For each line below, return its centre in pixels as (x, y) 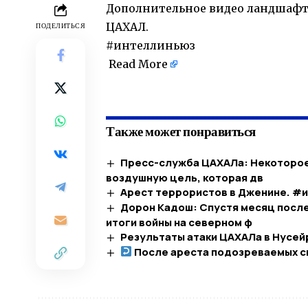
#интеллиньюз (151, 46)
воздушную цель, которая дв (185, 178)
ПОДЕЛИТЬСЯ (60, 26)
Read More (138, 64)
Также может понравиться (181, 131)
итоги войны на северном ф (179, 222)
